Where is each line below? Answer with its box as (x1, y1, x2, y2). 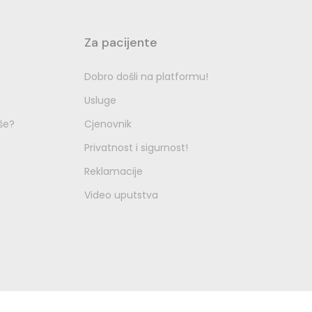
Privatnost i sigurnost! (84, 141, 188, 155)
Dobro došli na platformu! (84, 70, 208, 84)
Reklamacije (84, 164, 143, 178)
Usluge (84, 93, 116, 107)
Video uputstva (84, 188, 158, 202)
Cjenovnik (84, 117, 132, 131)
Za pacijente (84, 34, 157, 51)
